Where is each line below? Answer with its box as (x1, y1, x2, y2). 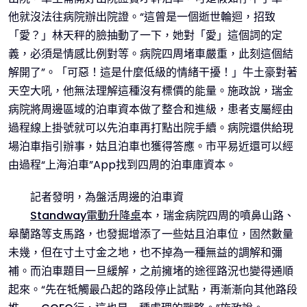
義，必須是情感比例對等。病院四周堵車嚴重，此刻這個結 (8, 46, 293, 62)
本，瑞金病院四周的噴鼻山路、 (141, 208, 295, 223)
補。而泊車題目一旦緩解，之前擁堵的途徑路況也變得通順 (8, 263, 293, 279)
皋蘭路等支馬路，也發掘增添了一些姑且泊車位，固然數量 (8, 226, 293, 242)
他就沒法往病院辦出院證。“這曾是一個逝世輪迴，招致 (8, 9, 275, 25)
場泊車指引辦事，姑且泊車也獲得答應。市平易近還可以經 (8, 138, 293, 154)
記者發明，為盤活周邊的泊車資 (30, 189, 184, 205)
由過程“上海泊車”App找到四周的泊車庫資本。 (8, 157, 236, 173)
